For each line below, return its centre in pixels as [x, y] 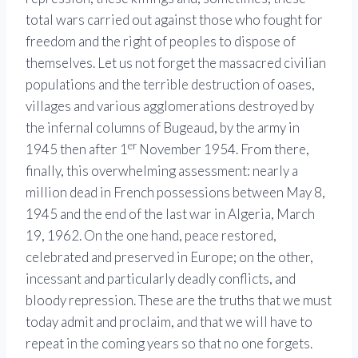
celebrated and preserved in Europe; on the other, [169, 257]
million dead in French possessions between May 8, [175, 193]
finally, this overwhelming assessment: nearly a [162, 171]
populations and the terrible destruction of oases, [170, 85]
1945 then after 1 [77, 149]
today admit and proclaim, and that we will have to [169, 322]
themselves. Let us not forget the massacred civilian [176, 63]
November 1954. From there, [223, 149]
